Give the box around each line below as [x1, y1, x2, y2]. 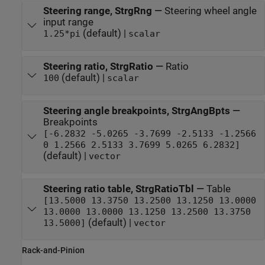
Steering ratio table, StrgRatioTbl [43, 183, 194, 195]
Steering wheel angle [164, 5, 257, 17]
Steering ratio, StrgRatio [43, 60, 153, 72]
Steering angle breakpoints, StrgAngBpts [43, 105, 230, 117]
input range [43, 16, 93, 28]
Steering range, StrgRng [43, 5, 152, 17]
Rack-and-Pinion [22, 245, 85, 256]
